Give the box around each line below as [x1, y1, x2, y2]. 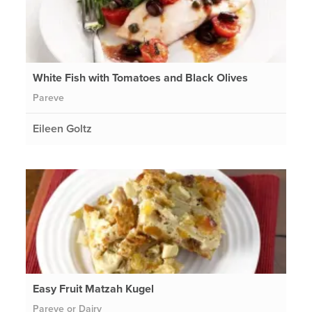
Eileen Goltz [33, 121, 93, 136]
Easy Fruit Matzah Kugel [33, 281, 155, 296]
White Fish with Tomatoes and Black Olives [33, 70, 249, 85]
